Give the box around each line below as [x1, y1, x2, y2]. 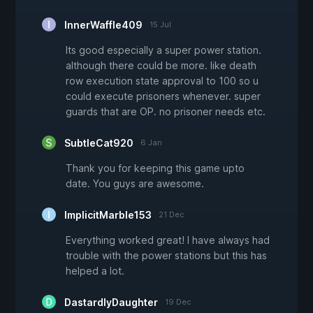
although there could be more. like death [66, 59, 256, 72]
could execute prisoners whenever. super [66, 90, 261, 103]
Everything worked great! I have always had [66, 234, 270, 247]
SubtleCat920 [64, 137, 133, 150]
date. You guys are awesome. [66, 177, 204, 190]
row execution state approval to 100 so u [66, 75, 259, 87]
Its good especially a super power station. [66, 44, 261, 57]
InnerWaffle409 [64, 19, 143, 31]
